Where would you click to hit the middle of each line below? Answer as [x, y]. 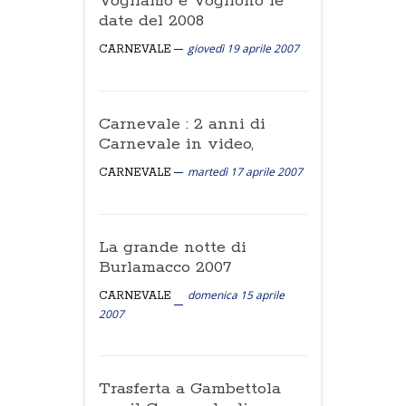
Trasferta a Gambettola [190, 389]
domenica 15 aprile [236, 295]
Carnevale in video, [176, 144]
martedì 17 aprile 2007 [245, 172]
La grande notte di [173, 247]
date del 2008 [151, 21]
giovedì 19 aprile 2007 [243, 48]
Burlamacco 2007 [165, 267]
